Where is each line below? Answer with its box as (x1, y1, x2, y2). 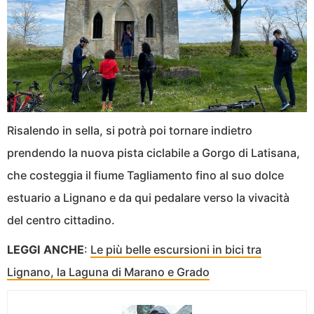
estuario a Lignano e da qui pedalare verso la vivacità (7, 190, 289, 205)
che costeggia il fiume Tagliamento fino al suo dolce (7, 168, 284, 182)
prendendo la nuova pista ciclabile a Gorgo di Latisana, (7, 145, 300, 160)
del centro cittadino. (7, 212, 115, 227)
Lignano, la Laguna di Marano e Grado (7, 264, 210, 279)
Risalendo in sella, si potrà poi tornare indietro (7, 123, 252, 137)
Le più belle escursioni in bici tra (90, 242, 261, 257)
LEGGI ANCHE (7, 242, 84, 257)
